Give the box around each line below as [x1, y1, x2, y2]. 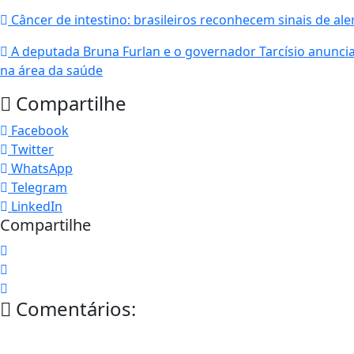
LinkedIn [11, 197, 62, 215]
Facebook [11, 121, 69, 139]
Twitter [11, 140, 54, 158]
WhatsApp [11, 159, 73, 177]
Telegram [11, 178, 67, 196]
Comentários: [11, 295, 136, 322]
